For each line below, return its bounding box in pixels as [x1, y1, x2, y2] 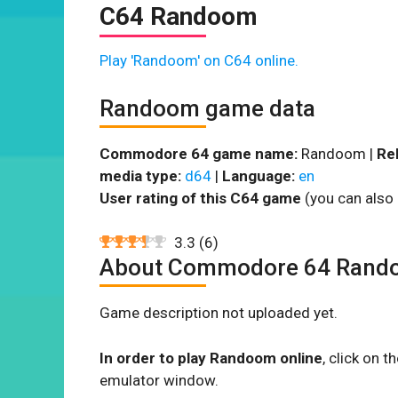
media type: [99, 166, 181, 185]
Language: [222, 166, 295, 185]
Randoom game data [99, 94, 315, 122]
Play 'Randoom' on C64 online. [99, 52, 298, 69]
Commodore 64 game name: [99, 144, 298, 163]
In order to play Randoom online [99, 348, 322, 367]
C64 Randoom [99, 2, 258, 31]
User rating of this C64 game [99, 188, 301, 207]
